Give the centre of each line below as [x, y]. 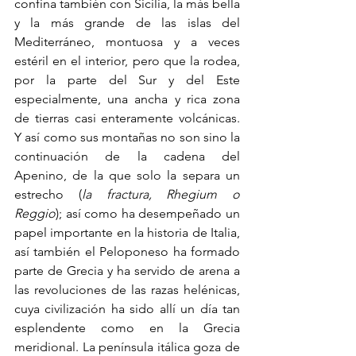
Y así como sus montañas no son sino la [127, 137]
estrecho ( [48, 195]
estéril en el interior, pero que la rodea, [127, 61]
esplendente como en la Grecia [127, 328]
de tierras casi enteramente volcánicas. [127, 118]
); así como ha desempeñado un [148, 214]
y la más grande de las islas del [127, 23]
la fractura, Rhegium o [161, 195]
